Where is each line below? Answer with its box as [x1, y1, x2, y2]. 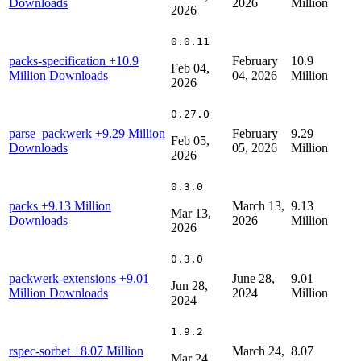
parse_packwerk [9, 126, 95, 140]
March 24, [232, 343, 284, 358]
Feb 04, [171, 60, 210, 75]
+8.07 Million [73, 343, 143, 358]
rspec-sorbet [9, 343, 73, 358]
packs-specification [9, 53, 109, 68]
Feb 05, [171, 133, 210, 147]
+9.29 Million [95, 126, 165, 140]
